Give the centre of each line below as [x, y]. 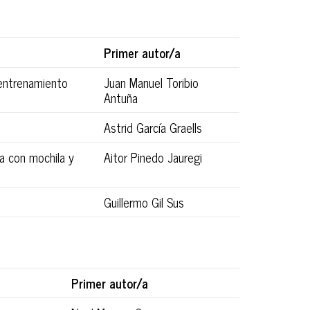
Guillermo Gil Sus [144, 202]
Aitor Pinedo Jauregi [153, 157]
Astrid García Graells [153, 128]
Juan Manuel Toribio [151, 83]
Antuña [121, 98]
